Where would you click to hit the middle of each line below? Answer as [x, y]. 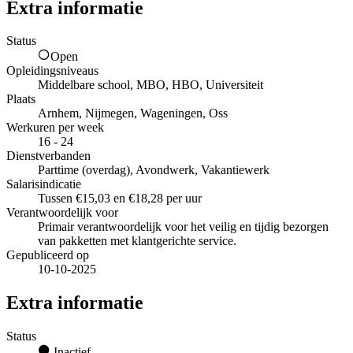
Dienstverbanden [48, 156]
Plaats [21, 99]
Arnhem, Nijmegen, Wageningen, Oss [133, 113]
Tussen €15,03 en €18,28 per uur [120, 199]
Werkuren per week [55, 128]
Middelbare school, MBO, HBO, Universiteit [150, 85]
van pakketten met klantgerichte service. [137, 241]
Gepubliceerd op [48, 255]
